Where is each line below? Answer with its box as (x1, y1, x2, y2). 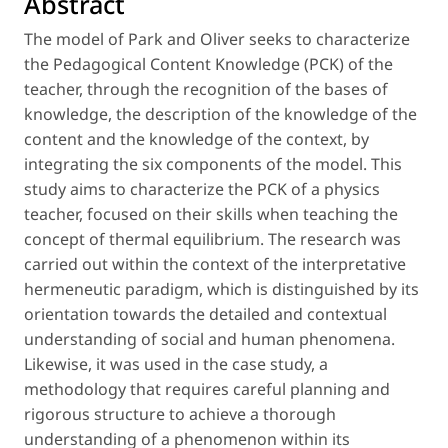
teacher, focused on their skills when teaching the (24, 202, 398, 225)
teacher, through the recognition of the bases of (24, 77, 388, 100)
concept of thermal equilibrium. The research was (24, 227, 401, 250)
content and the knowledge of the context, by (24, 127, 369, 150)
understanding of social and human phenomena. (24, 327, 395, 350)
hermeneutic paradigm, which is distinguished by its (24, 277, 419, 300)
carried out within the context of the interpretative (24, 252, 406, 275)
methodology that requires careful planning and (24, 377, 390, 400)
